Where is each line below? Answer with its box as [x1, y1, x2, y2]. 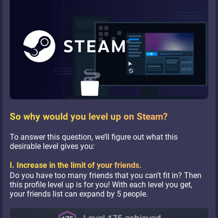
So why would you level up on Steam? [10, 111, 167, 123]
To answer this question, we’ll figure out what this [10, 132, 178, 142]
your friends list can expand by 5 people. [10, 189, 148, 199]
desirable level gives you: [10, 142, 95, 151]
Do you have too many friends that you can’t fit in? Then [10, 171, 201, 181]
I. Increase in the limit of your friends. [10, 161, 142, 170]
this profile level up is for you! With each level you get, [10, 180, 192, 190]
